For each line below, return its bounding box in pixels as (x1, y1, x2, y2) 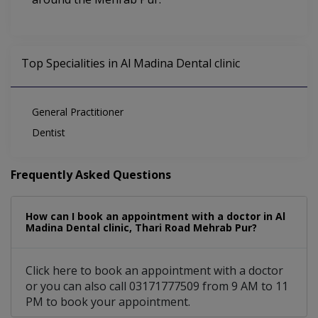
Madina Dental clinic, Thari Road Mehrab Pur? (26, 221, 257, 235)
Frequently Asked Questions (11, 167, 171, 183)
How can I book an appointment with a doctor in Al (26, 209, 285, 224)
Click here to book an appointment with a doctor (26, 263, 283, 279)
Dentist (32, 126, 65, 140)
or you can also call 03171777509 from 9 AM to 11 (26, 278, 288, 295)
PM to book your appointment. (26, 294, 190, 310)
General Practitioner (32, 105, 124, 119)
